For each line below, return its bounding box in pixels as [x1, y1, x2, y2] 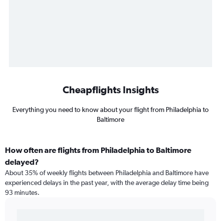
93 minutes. [5, 188, 39, 197]
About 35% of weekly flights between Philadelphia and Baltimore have [5, 169, 209, 177]
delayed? [5, 157, 39, 167]
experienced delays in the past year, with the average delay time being [5, 179, 209, 187]
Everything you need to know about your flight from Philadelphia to [12, 106, 209, 114]
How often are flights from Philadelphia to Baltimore [5, 146, 191, 155]
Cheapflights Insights [62, 84, 159, 96]
